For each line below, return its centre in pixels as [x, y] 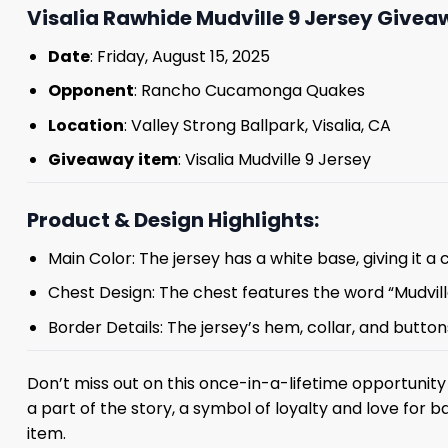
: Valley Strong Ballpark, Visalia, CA [257, 125]
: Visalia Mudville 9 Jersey [274, 160]
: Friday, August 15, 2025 [179, 56]
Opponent [90, 91]
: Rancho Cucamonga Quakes [249, 91]
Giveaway [90, 160]
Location [85, 125]
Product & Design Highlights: [173, 219]
